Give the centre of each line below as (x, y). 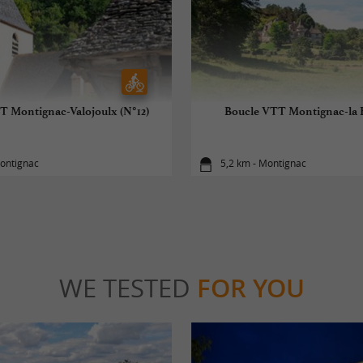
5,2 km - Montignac (264, 164)
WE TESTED (128, 288)
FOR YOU (250, 288)
